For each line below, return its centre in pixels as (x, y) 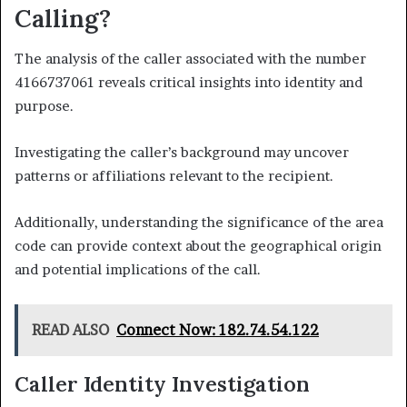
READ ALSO (70, 330)
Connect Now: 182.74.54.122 (218, 330)
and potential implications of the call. (138, 270)
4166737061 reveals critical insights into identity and (189, 83)
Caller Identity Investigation (162, 384)
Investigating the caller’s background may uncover (182, 153)
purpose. (44, 106)
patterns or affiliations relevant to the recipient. (174, 176)
